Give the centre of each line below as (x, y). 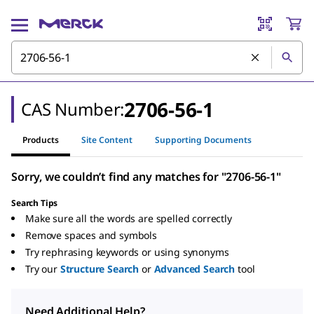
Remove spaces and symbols (91, 235)
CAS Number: (73, 109)
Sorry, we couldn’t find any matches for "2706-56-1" (146, 177)
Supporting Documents (203, 139)
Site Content (107, 139)
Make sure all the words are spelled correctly (129, 218)
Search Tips (35, 203)
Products (41, 139)
